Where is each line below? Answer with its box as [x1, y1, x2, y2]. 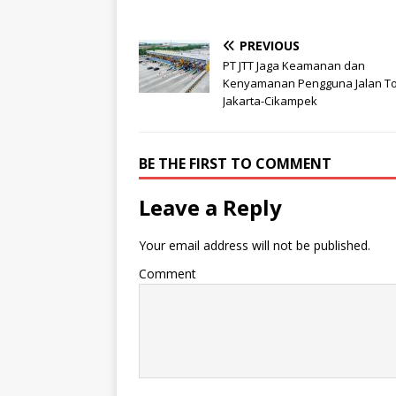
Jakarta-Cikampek [223, 93, 317, 110]
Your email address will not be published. [139, 237, 370, 255]
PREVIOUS [240, 37, 300, 55]
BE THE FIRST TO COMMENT [139, 154, 331, 174]
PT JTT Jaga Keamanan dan [223, 57, 365, 74]
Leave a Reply [139, 193, 282, 223]
